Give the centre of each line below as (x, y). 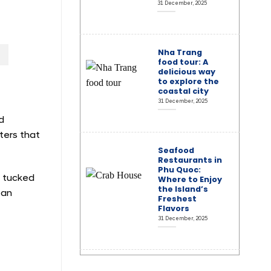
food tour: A (183, 62)
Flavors (173, 209)
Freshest (177, 199)
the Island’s (183, 189)
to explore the (188, 82)
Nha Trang (180, 53)
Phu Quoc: (179, 170)
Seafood (176, 151)
